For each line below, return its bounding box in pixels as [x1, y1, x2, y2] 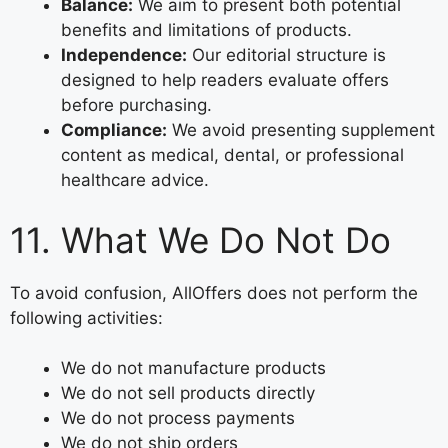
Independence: [61, 45, 187, 65]
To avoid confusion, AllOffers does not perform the [10, 282, 418, 303]
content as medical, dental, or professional [61, 145, 404, 165]
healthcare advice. [61, 170, 209, 190]
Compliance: [61, 120, 167, 140]
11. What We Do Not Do [10, 218, 391, 261]
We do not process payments [61, 408, 295, 428]
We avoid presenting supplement [167, 120, 435, 140]
